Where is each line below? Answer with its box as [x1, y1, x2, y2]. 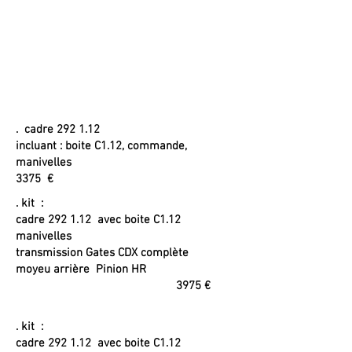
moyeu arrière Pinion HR [16, 262, 231, 277]
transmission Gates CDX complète [16, 246, 189, 260]
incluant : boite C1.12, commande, [16, 139, 187, 153]
